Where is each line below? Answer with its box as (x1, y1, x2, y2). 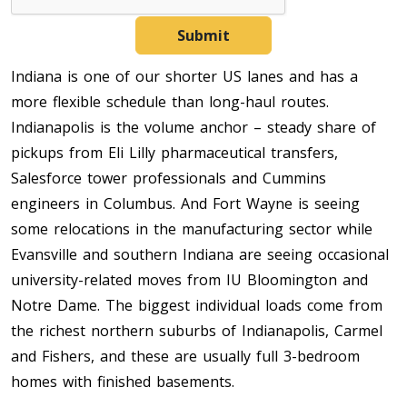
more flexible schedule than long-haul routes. (11, 92, 329, 112)
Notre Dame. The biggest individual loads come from (11, 295, 382, 315)
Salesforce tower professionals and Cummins (11, 168, 326, 188)
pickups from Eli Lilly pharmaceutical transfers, (11, 143, 338, 163)
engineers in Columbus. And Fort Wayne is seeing (11, 194, 360, 213)
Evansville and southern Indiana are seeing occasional (11, 244, 389, 264)
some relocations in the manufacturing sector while (11, 219, 372, 239)
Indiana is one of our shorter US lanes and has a (11, 66, 358, 86)
